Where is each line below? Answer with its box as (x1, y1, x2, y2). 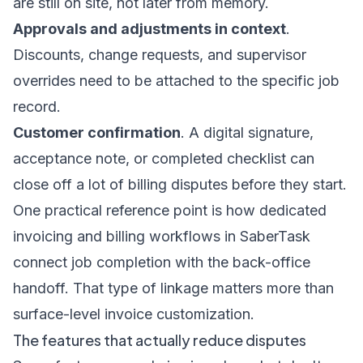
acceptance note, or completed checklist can (13, 150, 314, 167)
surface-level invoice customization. (13, 305, 254, 322)
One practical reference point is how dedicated (13, 202, 327, 219)
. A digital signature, (181, 124, 314, 141)
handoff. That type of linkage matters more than (13, 280, 334, 297)
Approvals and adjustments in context (13, 20, 286, 37)
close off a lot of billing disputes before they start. (13, 176, 347, 193)
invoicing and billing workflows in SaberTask (13, 228, 310, 245)
